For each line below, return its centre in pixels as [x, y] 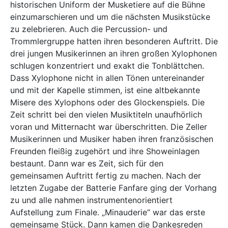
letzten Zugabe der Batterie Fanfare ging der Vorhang [113, 188]
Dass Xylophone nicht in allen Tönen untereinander [107, 78]
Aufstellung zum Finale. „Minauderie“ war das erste [108, 212]
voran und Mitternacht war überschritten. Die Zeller [109, 127]
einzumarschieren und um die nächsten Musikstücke [110, 17]
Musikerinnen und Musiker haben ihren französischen [112, 139]
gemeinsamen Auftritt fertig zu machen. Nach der [106, 176]
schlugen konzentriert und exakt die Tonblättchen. [107, 66]
